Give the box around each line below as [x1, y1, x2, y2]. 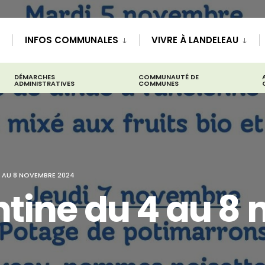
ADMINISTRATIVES [14, 79, 75, 88]
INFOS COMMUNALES [25, 34, 118, 46]
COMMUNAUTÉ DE [138, 72, 199, 82]
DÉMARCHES [14, 72, 55, 82]
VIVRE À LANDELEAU [151, 34, 238, 46]
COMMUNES [138, 79, 179, 88]
